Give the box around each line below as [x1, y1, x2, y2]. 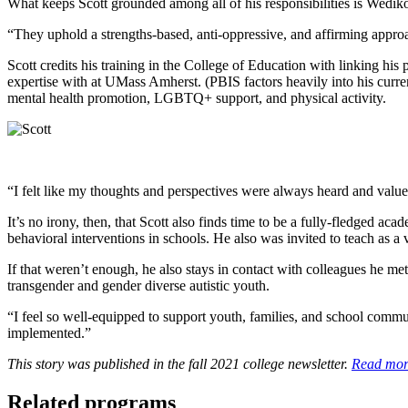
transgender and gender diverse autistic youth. [7, 277, 270, 293]
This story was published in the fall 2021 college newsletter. [7, 355, 352, 372]
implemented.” [7, 324, 91, 341]
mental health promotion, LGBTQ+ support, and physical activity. [7, 89, 386, 106]
